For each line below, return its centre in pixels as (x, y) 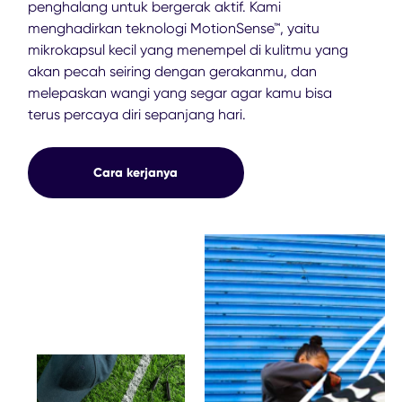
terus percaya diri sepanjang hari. (137, 114)
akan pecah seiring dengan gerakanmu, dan (172, 71)
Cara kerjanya (136, 172)
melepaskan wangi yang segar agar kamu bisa (180, 92)
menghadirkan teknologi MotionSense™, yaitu (174, 28)
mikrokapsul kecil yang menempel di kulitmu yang (188, 49)
